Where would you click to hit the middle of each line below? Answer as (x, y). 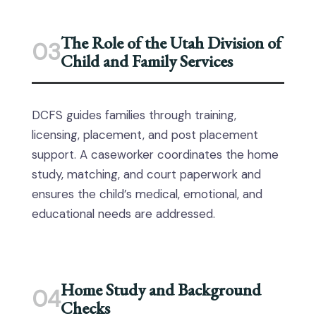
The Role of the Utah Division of (171, 43)
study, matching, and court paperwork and (146, 174)
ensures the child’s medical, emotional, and (147, 194)
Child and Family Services (147, 61)
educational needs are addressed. (123, 214)
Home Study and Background (161, 290)
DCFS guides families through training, (134, 115)
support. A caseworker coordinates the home (155, 154)
